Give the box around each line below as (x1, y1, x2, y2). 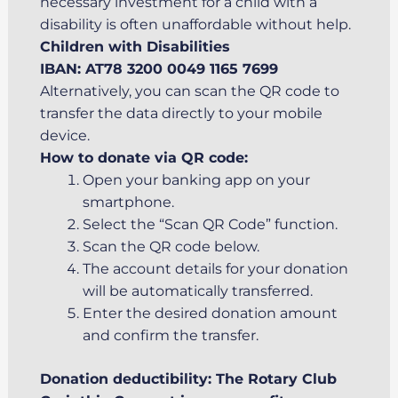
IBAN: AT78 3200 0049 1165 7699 (39, 60, 278, 77)
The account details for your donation (82, 260, 348, 277)
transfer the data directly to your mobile (39, 105, 322, 122)
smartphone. (82, 194, 174, 211)
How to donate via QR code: (39, 149, 248, 166)
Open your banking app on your (82, 171, 310, 188)
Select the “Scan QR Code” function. (82, 216, 338, 233)
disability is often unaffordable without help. (39, 16, 351, 33)
